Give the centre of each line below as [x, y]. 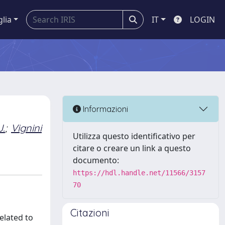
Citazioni [90, 213]
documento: [96, 160]
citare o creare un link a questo [132, 148]
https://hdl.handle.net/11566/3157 [139, 173]
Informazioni [104, 109]
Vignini [26, 128]
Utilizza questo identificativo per [134, 136]
